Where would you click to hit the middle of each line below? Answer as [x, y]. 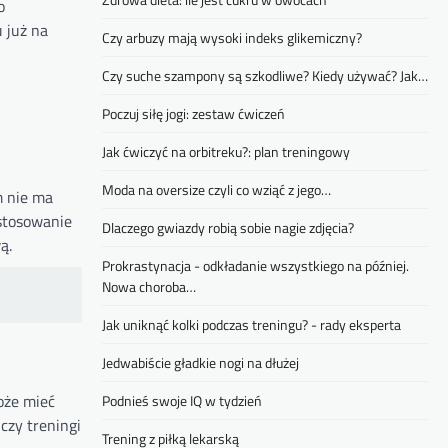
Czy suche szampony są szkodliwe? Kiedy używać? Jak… [265, 76]
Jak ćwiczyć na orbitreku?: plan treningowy [226, 152]
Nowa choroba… [149, 287]
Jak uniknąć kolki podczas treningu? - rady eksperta [251, 325]
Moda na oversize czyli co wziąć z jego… [216, 190]
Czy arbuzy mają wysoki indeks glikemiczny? [232, 38]
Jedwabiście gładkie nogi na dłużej [200, 363]
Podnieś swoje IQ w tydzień [182, 401]
